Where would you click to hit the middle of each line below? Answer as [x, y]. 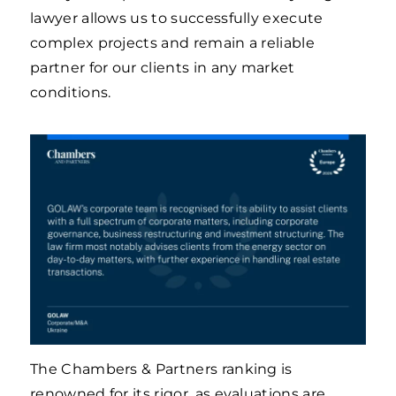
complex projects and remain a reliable [172, 43]
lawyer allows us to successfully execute [177, 18]
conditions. [71, 92]
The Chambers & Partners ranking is [161, 369]
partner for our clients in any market [163, 68]
